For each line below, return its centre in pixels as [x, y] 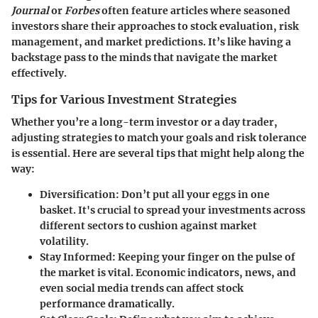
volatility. [64, 242]
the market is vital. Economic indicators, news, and [168, 273]
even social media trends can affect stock [142, 289]
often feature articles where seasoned [195, 11]
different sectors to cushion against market [148, 226]
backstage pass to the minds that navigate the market [144, 58]
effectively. [39, 73]
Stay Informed [76, 257]
